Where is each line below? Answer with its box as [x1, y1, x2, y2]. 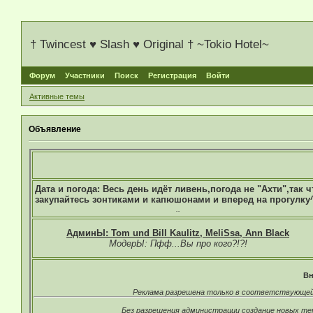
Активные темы [29, 92, 85, 101]
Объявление [29, 124, 81, 134]
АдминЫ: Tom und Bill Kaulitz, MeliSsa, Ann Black [66, 228, 289, 239]
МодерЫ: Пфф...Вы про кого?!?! [108, 238, 247, 249]
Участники [65, 71, 105, 80]
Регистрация [148, 71, 196, 80]
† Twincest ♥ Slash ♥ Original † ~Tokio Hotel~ [30, 38, 269, 50]
